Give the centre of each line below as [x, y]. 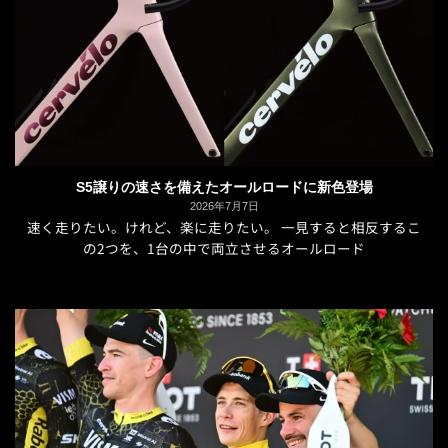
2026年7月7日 [224, 206]
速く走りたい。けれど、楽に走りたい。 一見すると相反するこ [224, 226]
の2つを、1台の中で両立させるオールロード [224, 247]
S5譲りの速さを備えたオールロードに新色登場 [224, 187]
